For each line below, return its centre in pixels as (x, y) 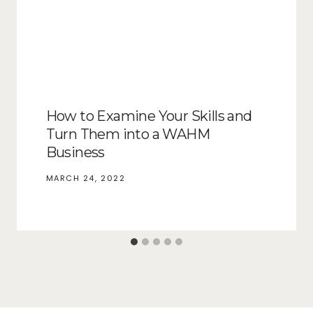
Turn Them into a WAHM (128, 134)
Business (75, 152)
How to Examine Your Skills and (149, 116)
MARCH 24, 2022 (86, 178)
